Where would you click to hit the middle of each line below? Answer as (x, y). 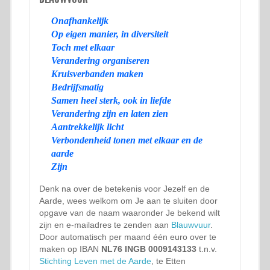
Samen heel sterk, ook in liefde (111, 100)
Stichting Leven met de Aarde (95, 261)
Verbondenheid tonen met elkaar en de (127, 140)
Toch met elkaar (83, 47)
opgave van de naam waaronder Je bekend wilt (130, 213)
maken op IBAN (70, 249)
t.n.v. (207, 249)
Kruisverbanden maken (97, 74)
